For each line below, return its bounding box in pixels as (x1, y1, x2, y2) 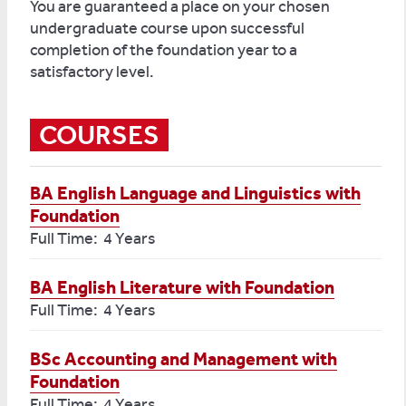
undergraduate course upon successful (30, 18, 304, 38)
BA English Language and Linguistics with (30, 182, 361, 204)
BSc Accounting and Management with (30, 348, 337, 370)
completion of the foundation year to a (30, 40, 297, 60)
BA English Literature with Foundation (30, 276, 334, 298)
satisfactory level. (30, 62, 154, 82)
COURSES (39, 119, 159, 151)
